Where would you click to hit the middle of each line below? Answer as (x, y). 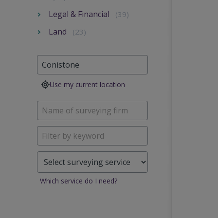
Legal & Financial (79, 14)
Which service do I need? (79, 181)
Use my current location (87, 85)
